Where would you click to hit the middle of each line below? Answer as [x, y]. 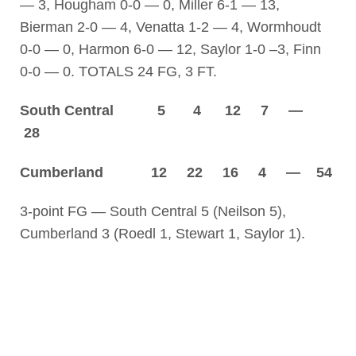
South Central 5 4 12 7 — [167, 111]
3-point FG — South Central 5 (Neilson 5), [153, 212]
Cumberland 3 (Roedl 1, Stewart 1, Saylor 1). [162, 234]
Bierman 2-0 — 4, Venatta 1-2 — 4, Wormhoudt [170, 27]
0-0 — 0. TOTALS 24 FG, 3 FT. [118, 72]
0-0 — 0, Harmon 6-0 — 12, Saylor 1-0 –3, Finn [170, 50]
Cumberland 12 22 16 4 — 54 [176, 172]
